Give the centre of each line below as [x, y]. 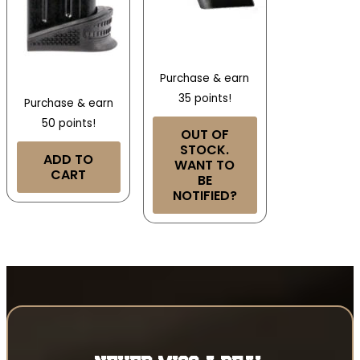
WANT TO [205, 165]
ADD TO [69, 159]
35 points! [205, 98]
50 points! [68, 123]
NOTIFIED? [205, 195]
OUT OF [205, 134]
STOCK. [205, 149]
